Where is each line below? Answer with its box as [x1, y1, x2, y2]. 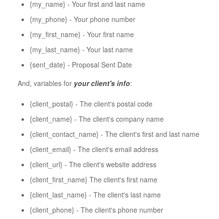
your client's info [73, 78, 130, 88]
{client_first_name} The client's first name [29, 174, 157, 184]
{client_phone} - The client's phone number [29, 204, 163, 215]
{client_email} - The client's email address [29, 144, 158, 154]
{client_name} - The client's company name [29, 113, 164, 124]
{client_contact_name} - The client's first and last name [29, 129, 199, 139]
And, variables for [17, 78, 74, 88]
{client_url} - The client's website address [29, 159, 156, 169]
